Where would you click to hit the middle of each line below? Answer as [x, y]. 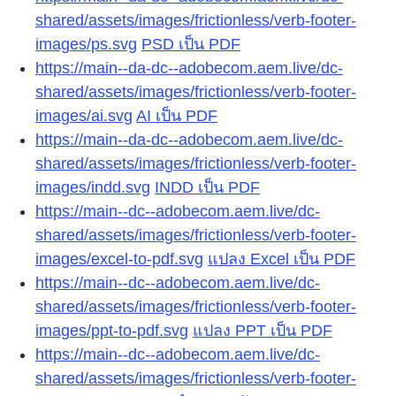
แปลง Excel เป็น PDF [282, 259]
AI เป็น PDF [177, 116]
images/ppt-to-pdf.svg [112, 331]
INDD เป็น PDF [207, 188]
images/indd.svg [93, 188]
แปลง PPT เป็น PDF [263, 331]
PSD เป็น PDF [191, 45]
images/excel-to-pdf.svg [119, 259]
